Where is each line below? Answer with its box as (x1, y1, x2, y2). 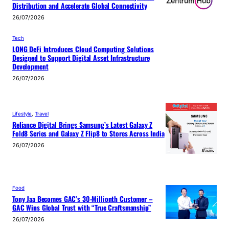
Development (12, 61, 49, 72)
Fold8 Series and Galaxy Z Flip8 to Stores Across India (12, 128, 165, 139)
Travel (35, 111, 49, 117)
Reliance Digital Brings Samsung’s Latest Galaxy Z (12, 120, 153, 130)
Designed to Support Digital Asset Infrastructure (12, 52, 150, 63)
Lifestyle (12, 111, 32, 117)
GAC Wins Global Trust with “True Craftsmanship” (12, 202, 151, 213)
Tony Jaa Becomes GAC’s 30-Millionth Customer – (12, 193, 153, 204)
